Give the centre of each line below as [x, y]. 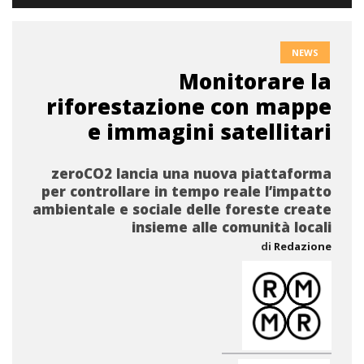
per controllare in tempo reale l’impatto [186, 191]
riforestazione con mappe [189, 106]
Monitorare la [255, 81]
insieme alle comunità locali [232, 227]
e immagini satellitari [210, 132]
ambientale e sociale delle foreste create [182, 209]
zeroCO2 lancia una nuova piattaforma [191, 173]
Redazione [303, 246]
